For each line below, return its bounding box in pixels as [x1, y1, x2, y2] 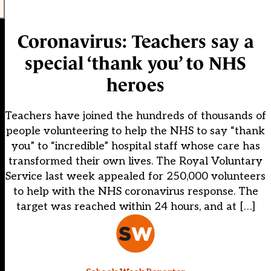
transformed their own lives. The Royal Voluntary [8, 155, 263, 168]
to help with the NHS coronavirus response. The [13, 185, 258, 198]
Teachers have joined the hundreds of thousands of [5, 109, 266, 123]
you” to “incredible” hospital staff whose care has [11, 140, 260, 153]
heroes [106, 75, 165, 96]
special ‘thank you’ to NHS [25, 53, 246, 74]
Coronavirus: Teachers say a [17, 31, 254, 52]
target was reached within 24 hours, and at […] [16, 200, 255, 214]
